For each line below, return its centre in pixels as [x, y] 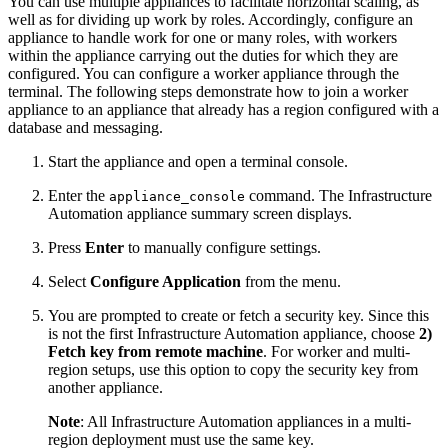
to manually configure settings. [222, 247]
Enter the [78, 195]
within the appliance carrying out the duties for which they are [203, 55]
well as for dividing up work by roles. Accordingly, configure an [210, 19]
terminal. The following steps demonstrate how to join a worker [208, 91]
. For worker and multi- [336, 351]
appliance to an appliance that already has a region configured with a [223, 109]
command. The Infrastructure [338, 195]
